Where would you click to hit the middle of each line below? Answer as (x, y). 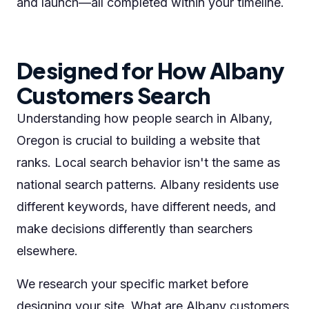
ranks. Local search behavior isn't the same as (148, 162)
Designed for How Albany (151, 70)
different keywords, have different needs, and (146, 207)
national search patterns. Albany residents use (148, 185)
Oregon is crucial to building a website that (138, 140)
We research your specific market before (132, 284)
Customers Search (113, 95)
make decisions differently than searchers (134, 229)
